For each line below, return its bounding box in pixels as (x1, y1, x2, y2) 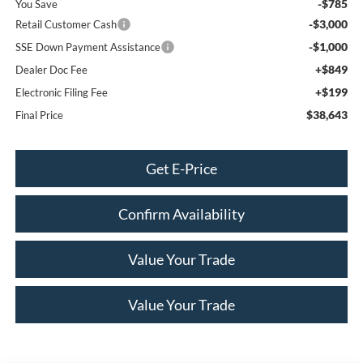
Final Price (15, 108, 63, 122)
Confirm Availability (118, 204, 245, 223)
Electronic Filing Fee (15, 85, 108, 99)
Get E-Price (146, 159, 217, 177)
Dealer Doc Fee (15, 62, 88, 76)
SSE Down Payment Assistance (15, 40, 160, 53)
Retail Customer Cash (15, 17, 117, 31)
